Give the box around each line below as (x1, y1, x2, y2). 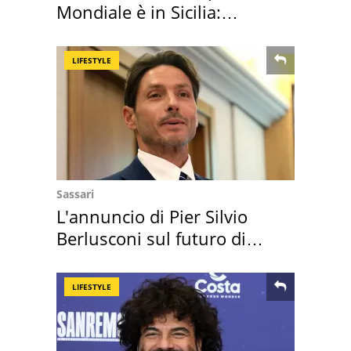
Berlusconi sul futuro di (56, 226, 246, 250)
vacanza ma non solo (56, 21, 225, 45)
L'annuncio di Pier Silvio (56, 204, 248, 228)
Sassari (56, 186, 94, 201)
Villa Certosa (56, 248, 157, 272)
